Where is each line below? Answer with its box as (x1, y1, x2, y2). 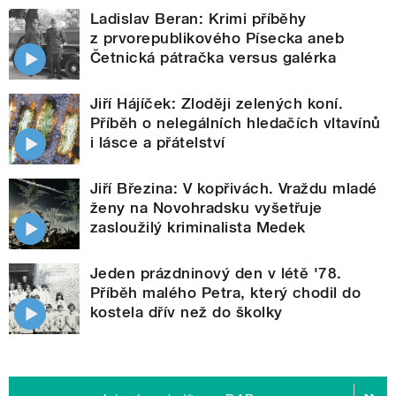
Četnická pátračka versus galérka (90, 49, 337, 67)
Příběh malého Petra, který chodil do (90, 284, 362, 302)
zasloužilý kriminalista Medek (90, 218, 306, 237)
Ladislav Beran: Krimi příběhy (90, 10, 307, 28)
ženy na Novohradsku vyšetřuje (90, 199, 323, 217)
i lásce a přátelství (90, 133, 225, 152)
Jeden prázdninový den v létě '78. (90, 264, 342, 283)
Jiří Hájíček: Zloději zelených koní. (90, 95, 344, 113)
